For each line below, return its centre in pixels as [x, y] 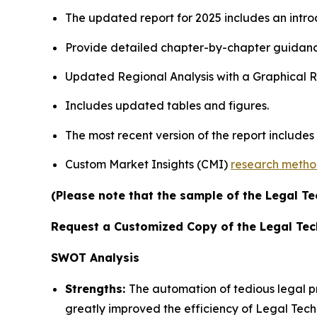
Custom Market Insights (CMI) [148, 165]
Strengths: [97, 289]
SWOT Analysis [95, 258]
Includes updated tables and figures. [167, 106]
